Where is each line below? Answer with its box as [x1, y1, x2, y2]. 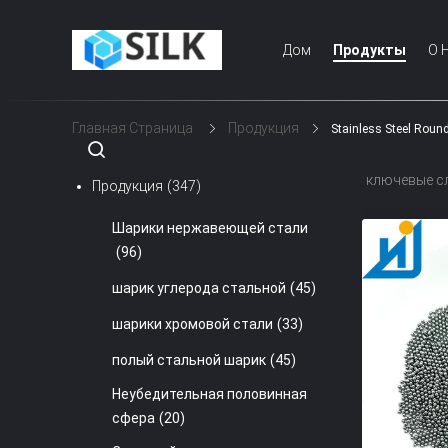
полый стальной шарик [112, 352, 266, 368]
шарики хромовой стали [112, 316, 273, 332]
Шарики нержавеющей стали [112, 220, 308, 236]
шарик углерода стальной [112, 280, 286, 296]
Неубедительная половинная [112, 386, 307, 402]
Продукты [333, 42, 406, 58]
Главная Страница [72, 120, 193, 136]
